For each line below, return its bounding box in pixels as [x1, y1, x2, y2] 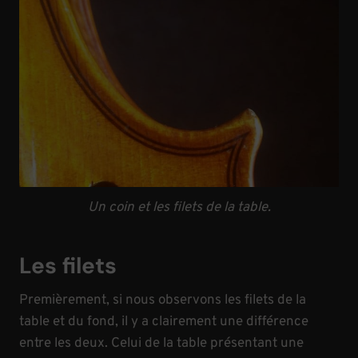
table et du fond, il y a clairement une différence [19, 313, 308, 332]
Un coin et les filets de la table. [87, 199, 271, 217]
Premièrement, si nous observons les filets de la [19, 292, 306, 310]
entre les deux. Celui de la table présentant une [19, 335, 304, 353]
